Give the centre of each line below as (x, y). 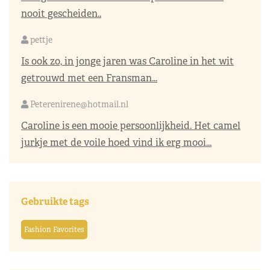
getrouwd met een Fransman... (89, 78)
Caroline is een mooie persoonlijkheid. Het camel (131, 125)
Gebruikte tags (55, 201)
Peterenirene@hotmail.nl (79, 104)
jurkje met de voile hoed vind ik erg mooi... (116, 142)
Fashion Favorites (54, 229)
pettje (40, 39)
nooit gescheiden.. (61, 13)
